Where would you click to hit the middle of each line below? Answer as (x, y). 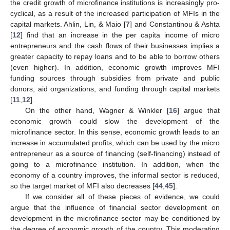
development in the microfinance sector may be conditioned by (115, 218)
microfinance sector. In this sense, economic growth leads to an (115, 132)
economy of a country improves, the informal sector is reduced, (115, 175)
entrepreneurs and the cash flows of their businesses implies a (115, 45)
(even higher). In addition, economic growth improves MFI (115, 67)
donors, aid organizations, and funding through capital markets (115, 89)
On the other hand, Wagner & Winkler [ (97, 110)
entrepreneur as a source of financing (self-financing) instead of (115, 153)
